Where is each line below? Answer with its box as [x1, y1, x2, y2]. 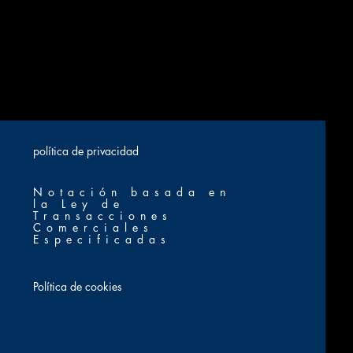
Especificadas [33, 232, 172, 247]
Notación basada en [33, 184, 232, 199]
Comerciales [33, 220, 154, 235]
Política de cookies [33, 279, 123, 294]
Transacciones [33, 208, 173, 223]
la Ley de [33, 196, 125, 211]
